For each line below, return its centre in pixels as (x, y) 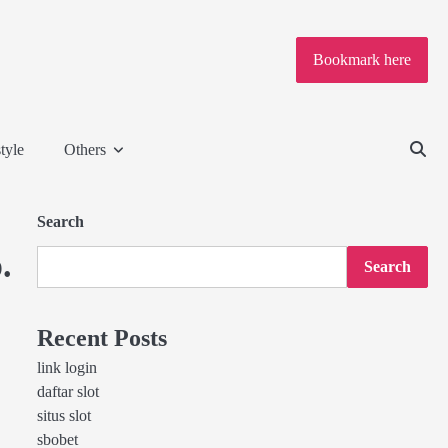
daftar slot (67, 392)
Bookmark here (362, 60)
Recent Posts (101, 338)
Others (85, 149)
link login (66, 368)
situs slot (63, 416)
